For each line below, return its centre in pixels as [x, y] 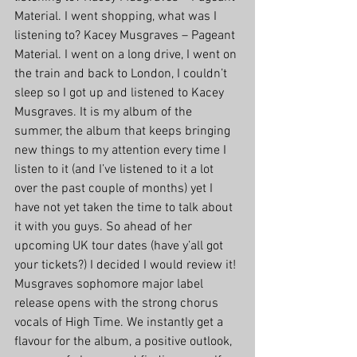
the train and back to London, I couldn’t [122, 75]
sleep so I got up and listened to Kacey [121, 94]
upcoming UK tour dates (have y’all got [120, 247]
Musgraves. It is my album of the [105, 113]
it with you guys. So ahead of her [105, 228]
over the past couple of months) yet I [115, 189]
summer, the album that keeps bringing [124, 132]
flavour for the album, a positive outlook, [125, 342]
